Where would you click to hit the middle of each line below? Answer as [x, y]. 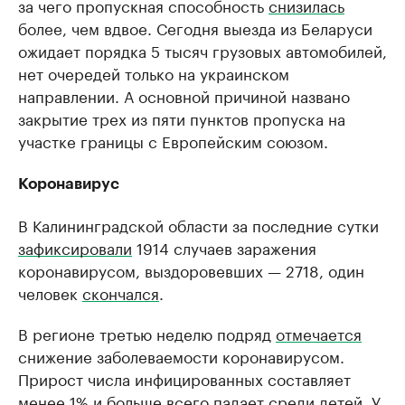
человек [50, 292]
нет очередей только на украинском [154, 72]
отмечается [319, 333]
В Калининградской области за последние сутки [198, 224]
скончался [121, 292]
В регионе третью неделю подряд [147, 333]
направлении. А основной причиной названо [184, 95]
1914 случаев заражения [224, 247]
